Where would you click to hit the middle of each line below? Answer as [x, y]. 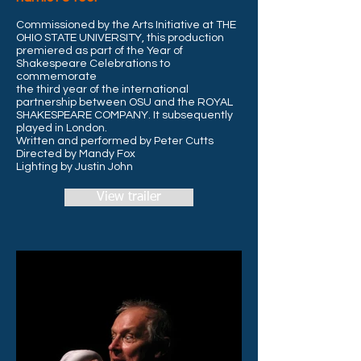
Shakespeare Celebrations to [93, 64]
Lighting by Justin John [75, 167]
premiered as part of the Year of [101, 51]
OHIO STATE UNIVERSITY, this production [120, 38]
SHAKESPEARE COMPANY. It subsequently [124, 115]
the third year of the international [102, 89]
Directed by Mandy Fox [76, 154]
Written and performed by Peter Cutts [115, 141]
